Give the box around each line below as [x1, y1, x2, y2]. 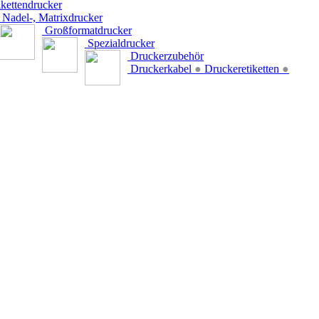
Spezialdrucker [85, 37, 155, 49]
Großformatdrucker [42, 24, 132, 36]
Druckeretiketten [202, 63, 282, 75]
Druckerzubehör [127, 50, 204, 62]
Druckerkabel [127, 63, 194, 75]
